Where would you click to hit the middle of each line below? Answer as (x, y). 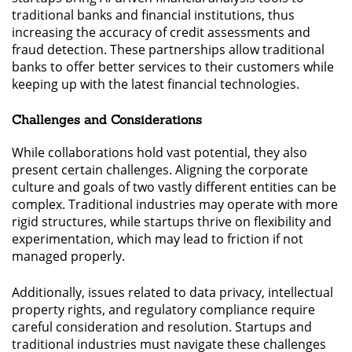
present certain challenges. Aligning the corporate (160, 170)
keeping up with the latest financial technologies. (156, 84)
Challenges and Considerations (107, 120)
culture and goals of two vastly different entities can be (174, 187)
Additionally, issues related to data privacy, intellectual (172, 293)
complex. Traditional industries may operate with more (175, 205)
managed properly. (68, 257)
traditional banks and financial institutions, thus (153, 15)
